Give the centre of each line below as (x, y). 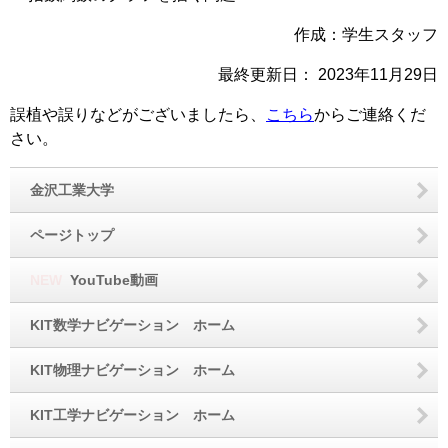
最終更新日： (268, 74)
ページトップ (72, 235)
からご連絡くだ (370, 114)
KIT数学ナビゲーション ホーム (132, 325)
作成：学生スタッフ (366, 34)
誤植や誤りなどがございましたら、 (138, 114)
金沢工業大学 (72, 190)
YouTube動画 (110, 280)
